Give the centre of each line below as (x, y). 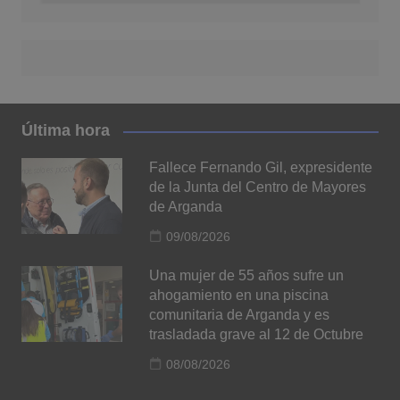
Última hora (65, 131)
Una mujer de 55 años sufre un (247, 276)
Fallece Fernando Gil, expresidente (261, 168)
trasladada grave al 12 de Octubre (257, 335)
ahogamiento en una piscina (239, 296)
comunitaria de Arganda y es (240, 315)
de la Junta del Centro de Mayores (258, 187)
